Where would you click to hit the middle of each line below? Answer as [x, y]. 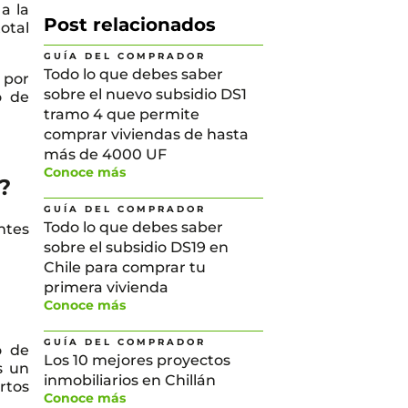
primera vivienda [107, 287]
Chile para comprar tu [125, 267]
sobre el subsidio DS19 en [137, 247]
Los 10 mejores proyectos [138, 360]
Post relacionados [130, 25]
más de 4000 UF [106, 154]
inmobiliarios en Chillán [130, 380]
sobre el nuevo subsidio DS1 [146, 94]
